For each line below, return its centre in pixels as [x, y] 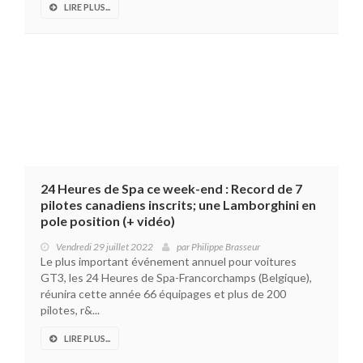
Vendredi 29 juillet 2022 [105, 247]
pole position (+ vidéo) [108, 221]
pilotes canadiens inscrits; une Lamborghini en [178, 205]
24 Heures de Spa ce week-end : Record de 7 [171, 189]
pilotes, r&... [70, 310]
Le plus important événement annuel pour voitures [169, 262]
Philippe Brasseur [226, 247]
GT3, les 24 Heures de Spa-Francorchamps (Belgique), [176, 278]
